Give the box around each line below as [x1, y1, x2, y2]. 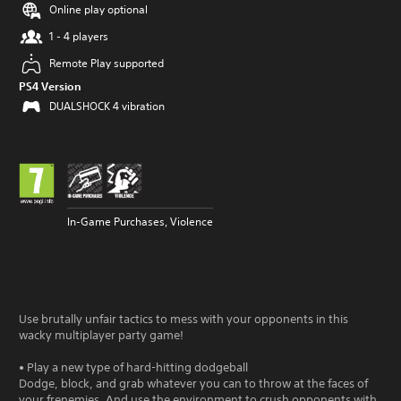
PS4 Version [19, 79, 81, 93]
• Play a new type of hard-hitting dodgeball [19, 360, 248, 375]
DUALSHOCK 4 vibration [49, 98, 165, 114]
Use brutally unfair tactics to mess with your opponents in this [19, 311, 348, 327]
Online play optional [49, 2, 148, 17]
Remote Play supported [49, 55, 164, 71]
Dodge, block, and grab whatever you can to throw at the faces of [19, 376, 368, 391]
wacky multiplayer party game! [19, 328, 183, 343]
